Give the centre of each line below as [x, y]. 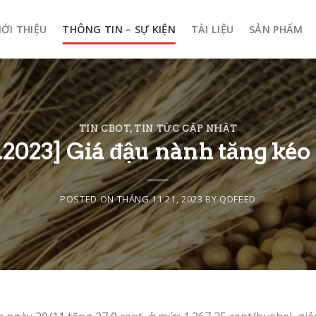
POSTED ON [89, 199]
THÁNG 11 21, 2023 [160, 199]
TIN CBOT [104, 128]
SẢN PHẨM [276, 29]
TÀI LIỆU [212, 29]
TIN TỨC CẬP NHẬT [186, 128]
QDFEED [238, 199]
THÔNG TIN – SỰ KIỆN [119, 29]
